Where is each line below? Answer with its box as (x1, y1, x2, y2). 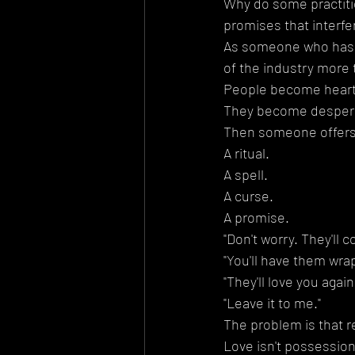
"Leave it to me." (223, 293, 321, 311)
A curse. (223, 186, 273, 204)
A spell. (223, 165, 268, 183)
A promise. (223, 208, 289, 226)
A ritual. (223, 143, 269, 162)
